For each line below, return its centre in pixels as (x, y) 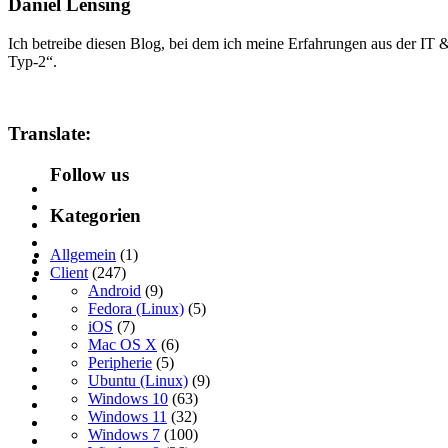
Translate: (49, 134)
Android (114, 290)
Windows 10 (128, 398)
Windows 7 (124, 434)
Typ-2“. (32, 61)
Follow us (89, 175)
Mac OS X (122, 344)
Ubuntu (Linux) (138, 380)
